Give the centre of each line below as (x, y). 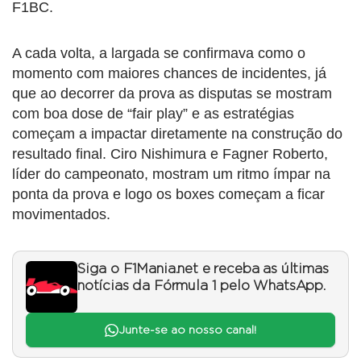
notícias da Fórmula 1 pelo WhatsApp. (201, 286)
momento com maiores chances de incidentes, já (169, 74)
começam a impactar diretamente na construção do (177, 134)
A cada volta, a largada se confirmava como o (159, 54)
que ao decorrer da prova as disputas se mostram (172, 94)
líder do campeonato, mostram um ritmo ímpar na (171, 174)
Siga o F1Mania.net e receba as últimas (203, 270)
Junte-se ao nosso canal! (187, 330)
